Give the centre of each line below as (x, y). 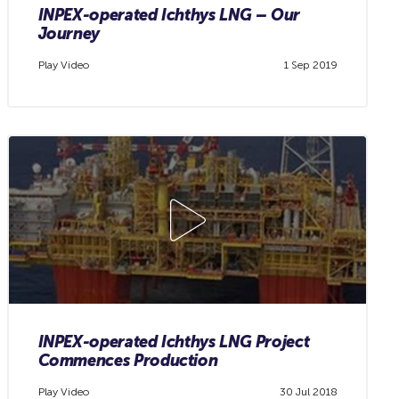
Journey (69, 33)
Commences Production (128, 360)
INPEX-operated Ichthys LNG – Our (169, 15)
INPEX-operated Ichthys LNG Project (174, 342)
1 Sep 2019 (310, 65)
